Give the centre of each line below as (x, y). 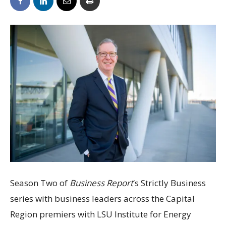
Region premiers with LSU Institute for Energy (101, 214)
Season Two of (40, 183)
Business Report (101, 183)
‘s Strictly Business (169, 183)
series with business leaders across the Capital (102, 198)
